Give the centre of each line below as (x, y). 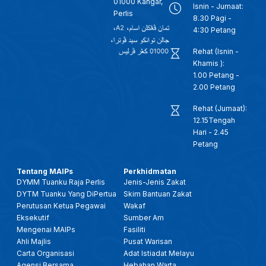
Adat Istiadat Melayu (159, 253)
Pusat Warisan (148, 241)
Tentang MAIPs (45, 171)
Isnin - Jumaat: (218, 6)
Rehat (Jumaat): (220, 108)
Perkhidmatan (150, 171)
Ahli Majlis (34, 241)
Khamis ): (209, 63)
